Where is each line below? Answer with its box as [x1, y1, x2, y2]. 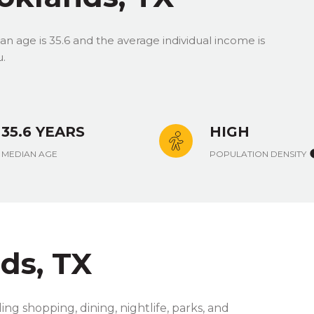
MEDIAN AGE [1, 148, 57, 159]
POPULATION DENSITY [210, 148, 306, 159]
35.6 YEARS [1, 123, 85, 140]
